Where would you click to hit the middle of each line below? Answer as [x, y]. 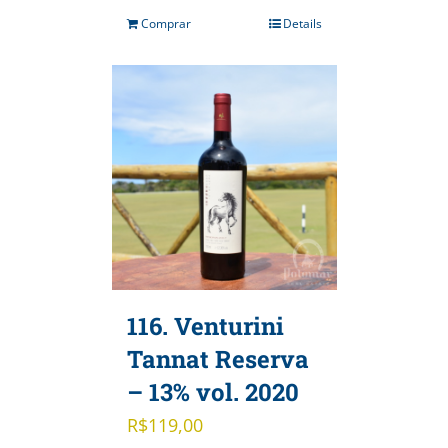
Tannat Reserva [217, 359]
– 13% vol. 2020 [212, 392]
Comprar [165, 24]
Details [302, 24]
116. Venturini [205, 326]
